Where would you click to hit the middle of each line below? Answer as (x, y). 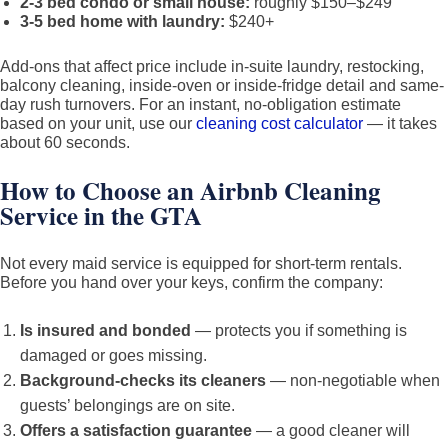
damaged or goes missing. (113, 355)
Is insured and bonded (105, 330)
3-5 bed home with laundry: (122, 21)
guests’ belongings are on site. (127, 405)
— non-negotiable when (353, 380)
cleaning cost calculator (279, 123)
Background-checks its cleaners (143, 380)
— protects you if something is (299, 330)
